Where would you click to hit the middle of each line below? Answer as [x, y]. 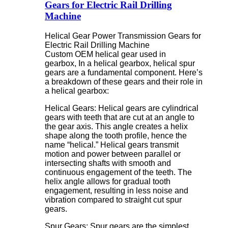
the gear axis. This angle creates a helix [116, 126]
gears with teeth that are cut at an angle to [120, 117]
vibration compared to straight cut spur [113, 199]
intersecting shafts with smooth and [108, 163]
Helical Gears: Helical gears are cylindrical [122, 108]
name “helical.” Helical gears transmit [112, 145]
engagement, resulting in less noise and [117, 190]
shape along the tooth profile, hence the [116, 135]
